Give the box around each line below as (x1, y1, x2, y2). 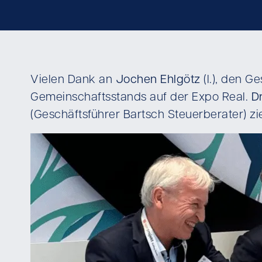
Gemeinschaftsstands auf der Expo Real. (30, 92, 251, 104)
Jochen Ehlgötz (115, 74, 201, 86)
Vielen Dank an (30, 74, 116, 86)
